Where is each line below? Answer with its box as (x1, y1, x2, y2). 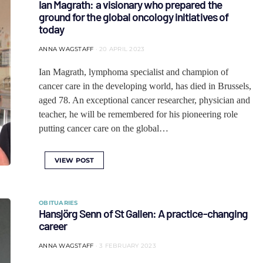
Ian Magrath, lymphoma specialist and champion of (39, 67, 228, 77)
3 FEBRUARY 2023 (99, 242, 156, 249)
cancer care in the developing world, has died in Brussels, (39, 81, 251, 91)
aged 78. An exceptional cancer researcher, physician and (39, 95, 250, 105)
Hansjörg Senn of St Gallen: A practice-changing (39, 207, 248, 220)
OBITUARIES (39, 199, 78, 207)
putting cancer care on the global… (39, 123, 168, 133)
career (39, 219, 68, 232)
